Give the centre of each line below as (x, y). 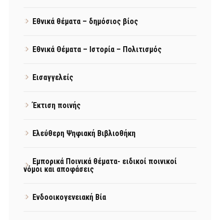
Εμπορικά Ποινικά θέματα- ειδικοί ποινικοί (105, 161)
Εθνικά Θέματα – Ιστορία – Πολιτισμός (97, 49)
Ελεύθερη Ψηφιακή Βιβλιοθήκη (84, 133)
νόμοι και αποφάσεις (59, 169)
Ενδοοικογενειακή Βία (69, 197)
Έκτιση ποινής (56, 105)
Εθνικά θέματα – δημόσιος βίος (85, 21)
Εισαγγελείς (53, 77)
